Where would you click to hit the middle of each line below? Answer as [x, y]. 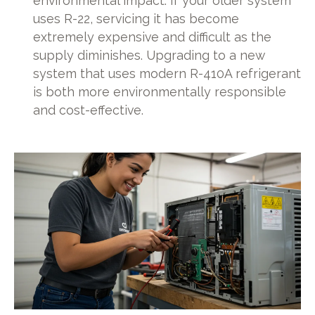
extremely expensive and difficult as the [153, 37]
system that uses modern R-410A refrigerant [167, 74]
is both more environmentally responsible [160, 92]
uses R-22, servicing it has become [136, 19]
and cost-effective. [89, 110]
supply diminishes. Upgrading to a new [149, 56]
